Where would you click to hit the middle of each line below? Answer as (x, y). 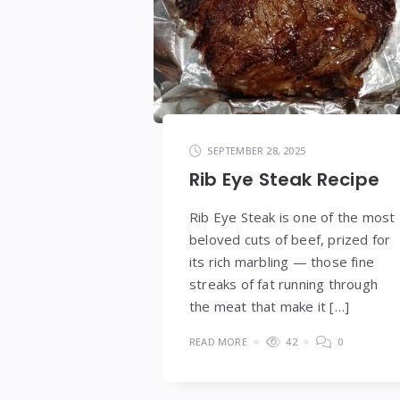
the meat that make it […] (269, 307)
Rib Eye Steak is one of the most (292, 217)
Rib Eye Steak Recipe (284, 180)
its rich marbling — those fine (282, 262)
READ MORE (218, 342)
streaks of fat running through (283, 284)
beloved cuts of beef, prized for (290, 240)
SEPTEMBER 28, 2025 (257, 151)
